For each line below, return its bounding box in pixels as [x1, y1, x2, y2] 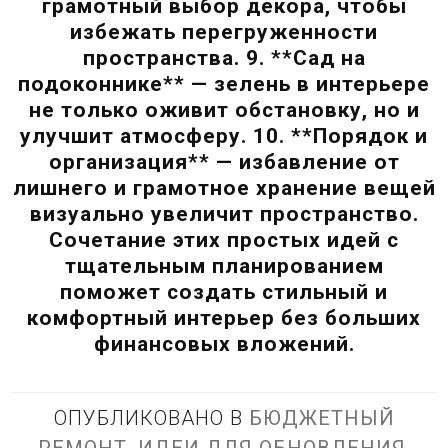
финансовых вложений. [93, 331, 355, 356]
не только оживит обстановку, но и [28, 97, 420, 122]
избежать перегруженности [70, 19, 378, 44]
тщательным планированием [64, 253, 384, 278]
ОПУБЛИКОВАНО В [53, 405, 249, 430]
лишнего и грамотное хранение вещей [12, 175, 436, 200]
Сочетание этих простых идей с [49, 227, 399, 252]
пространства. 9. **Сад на [82, 45, 366, 70]
